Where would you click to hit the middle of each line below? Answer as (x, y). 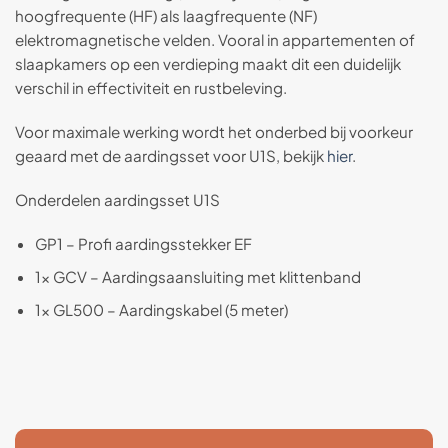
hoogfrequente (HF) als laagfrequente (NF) (166, 16)
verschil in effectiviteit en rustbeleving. (151, 88)
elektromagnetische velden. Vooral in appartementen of (215, 40)
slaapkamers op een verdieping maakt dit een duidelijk (208, 64)
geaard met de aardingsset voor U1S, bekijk (171, 156)
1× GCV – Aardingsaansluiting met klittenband (197, 276)
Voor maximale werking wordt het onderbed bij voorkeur (214, 132)
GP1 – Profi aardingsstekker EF (143, 243)
